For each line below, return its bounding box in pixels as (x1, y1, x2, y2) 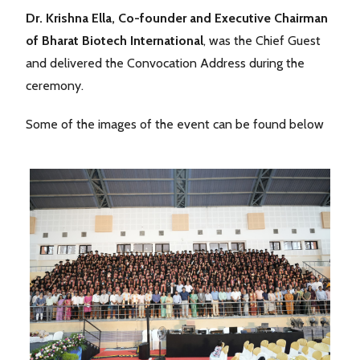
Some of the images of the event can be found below (26, 116, 324, 132)
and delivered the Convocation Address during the (26, 55, 305, 71)
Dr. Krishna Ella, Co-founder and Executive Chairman (26, 10, 328, 26)
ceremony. (26, 77, 84, 93)
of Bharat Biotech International (26, 32, 203, 48)
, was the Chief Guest (203, 32, 321, 48)
